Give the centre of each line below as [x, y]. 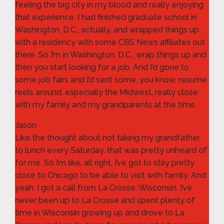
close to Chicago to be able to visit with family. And [110, 175]
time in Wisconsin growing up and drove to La [100, 212]
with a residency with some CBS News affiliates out [110, 42]
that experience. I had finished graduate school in [106, 17]
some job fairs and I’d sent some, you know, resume [111, 79]
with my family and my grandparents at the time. [106, 104]
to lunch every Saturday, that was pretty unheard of [111, 150]
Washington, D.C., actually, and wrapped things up [107, 29]
